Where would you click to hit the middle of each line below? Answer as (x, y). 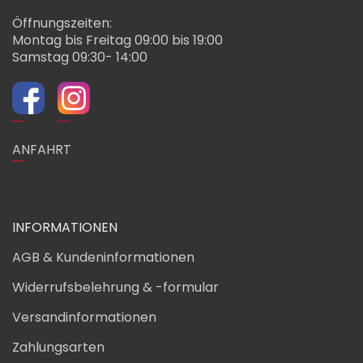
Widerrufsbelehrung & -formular (115, 288)
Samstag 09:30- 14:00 (80, 57)
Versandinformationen (84, 318)
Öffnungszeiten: (62, 23)
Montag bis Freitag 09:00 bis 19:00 (117, 40)
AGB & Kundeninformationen (103, 258)
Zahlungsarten (58, 348)
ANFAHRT (42, 149)
